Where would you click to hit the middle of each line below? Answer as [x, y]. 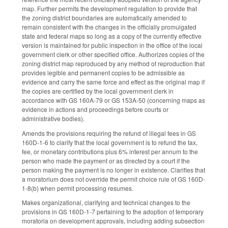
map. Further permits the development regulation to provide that [109, 8]
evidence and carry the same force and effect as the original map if [113, 81]
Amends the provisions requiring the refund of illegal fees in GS [109, 133]
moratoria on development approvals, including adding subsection [113, 221]
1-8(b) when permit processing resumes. [78, 188]
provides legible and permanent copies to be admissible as [103, 72]
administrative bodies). [53, 118]
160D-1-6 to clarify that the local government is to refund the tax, [110, 142]
